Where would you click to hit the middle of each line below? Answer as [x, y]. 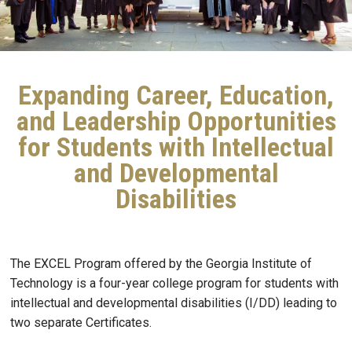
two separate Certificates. [82, 323]
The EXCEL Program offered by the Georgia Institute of [161, 264]
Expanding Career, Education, [176, 95]
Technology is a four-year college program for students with [174, 284]
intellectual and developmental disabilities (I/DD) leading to [174, 303]
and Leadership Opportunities [176, 121]
